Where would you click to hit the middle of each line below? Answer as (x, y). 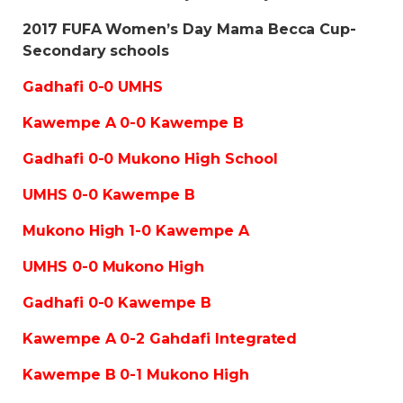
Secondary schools (99, 51)
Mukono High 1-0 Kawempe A (136, 231)
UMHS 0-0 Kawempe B (109, 195)
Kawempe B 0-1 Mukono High (136, 375)
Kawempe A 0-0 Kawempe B (133, 123)
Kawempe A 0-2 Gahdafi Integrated (162, 339)
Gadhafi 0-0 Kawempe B (117, 303)
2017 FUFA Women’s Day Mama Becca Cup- (190, 30)
